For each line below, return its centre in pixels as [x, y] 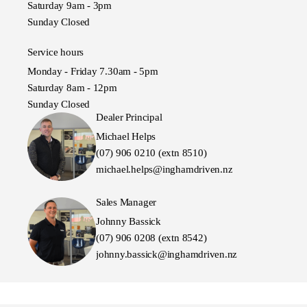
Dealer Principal [129, 118]
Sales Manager [126, 202]
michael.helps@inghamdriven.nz [164, 170]
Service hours [56, 52]
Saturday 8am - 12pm [72, 88]
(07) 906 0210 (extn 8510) [151, 153]
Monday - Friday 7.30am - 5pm [93, 72]
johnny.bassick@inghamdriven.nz [167, 255]
